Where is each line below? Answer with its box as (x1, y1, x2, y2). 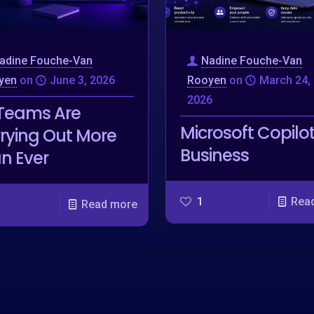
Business (179, 143, 249, 167)
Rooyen (186, 73, 226, 87)
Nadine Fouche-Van (200, 53, 302, 67)
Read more (81, 197, 137, 211)
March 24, (259, 73, 310, 87)
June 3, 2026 (49, 73, 115, 87)
